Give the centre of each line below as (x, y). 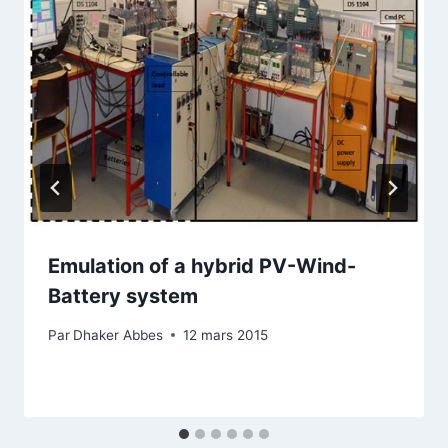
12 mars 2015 (226, 334)
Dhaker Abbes (118, 334)
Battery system (123, 295)
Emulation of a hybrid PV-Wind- (202, 265)
